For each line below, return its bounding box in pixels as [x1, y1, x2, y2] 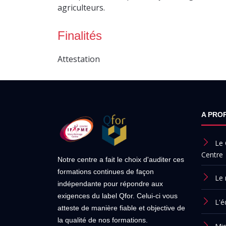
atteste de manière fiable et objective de [58, 204, 185, 212]
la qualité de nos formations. [58, 216, 148, 224]
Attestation [58, 53, 100, 65]
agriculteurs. [58, 2, 105, 13]
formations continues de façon [58, 167, 154, 176]
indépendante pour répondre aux [58, 180, 163, 188]
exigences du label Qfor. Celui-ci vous [58, 192, 178, 200]
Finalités [58, 29, 102, 42]
